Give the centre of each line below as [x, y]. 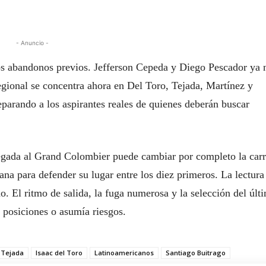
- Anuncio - [32, 43]
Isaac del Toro [59, 253]
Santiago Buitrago [196, 253]
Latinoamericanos [124, 253]
